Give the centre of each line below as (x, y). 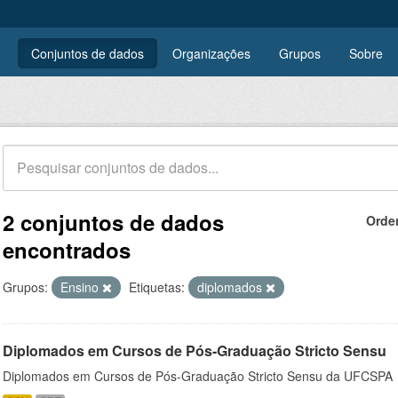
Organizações (211, 53)
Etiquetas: (157, 287)
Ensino (81, 287)
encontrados (67, 250)
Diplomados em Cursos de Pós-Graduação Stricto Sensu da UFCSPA (198, 376)
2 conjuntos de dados (113, 222)
